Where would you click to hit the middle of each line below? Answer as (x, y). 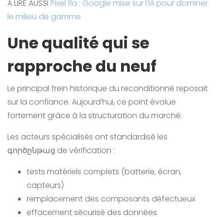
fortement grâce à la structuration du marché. (95, 116)
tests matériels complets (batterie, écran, (104, 172)
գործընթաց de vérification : (61, 151)
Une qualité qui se (78, 43)
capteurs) (46, 186)
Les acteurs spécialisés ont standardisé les (87, 137)
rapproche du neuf (82, 66)
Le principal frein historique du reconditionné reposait (108, 89)
